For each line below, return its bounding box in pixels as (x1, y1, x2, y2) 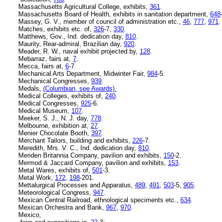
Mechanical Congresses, (18, 77, 91, 85)
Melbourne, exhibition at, (18, 121, 91, 129)
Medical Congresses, (18, 99, 81, 107)
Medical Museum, (18, 107, 71, 114)
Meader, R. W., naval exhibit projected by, (18, 47, 140, 55)
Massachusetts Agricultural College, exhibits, (18, 2, 150, 10)
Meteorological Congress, (18, 188, 93, 196)
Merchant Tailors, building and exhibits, (18, 136, 132, 144)
